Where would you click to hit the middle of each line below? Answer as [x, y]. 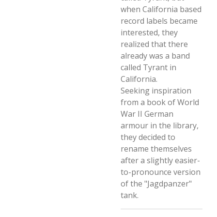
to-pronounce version [161, 172]
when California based [161, 9]
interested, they [149, 32]
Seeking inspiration [156, 91]
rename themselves [156, 149]
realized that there [154, 44]
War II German [147, 114]
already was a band [155, 56]
